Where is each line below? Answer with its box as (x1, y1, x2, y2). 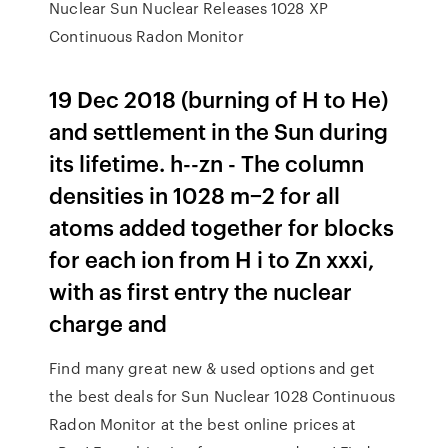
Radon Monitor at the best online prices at (49, 413, 357, 435)
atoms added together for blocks (49, 211, 395, 242)
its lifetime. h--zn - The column (49, 147, 365, 178)
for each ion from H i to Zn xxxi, (49, 243, 376, 274)
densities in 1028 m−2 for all (49, 179, 341, 210)
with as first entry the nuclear (49, 275, 353, 306)
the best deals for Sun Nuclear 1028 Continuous (49, 385, 395, 407)
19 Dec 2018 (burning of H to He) (49, 83, 389, 114)
